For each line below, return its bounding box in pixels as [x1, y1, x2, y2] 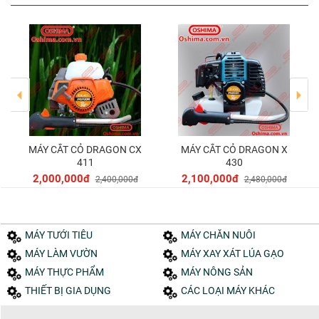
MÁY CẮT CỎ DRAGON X [180, 144, 189, 156]
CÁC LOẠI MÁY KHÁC [187, 285, 275, 297]
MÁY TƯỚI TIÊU [33, 229, 93, 241]
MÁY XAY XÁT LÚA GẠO [189, 248, 284, 260]
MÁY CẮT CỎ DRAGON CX [28, 144, 37, 156]
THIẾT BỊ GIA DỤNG [31, 285, 111, 297]
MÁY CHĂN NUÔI [189, 229, 256, 241]
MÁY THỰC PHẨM [33, 266, 104, 278]
